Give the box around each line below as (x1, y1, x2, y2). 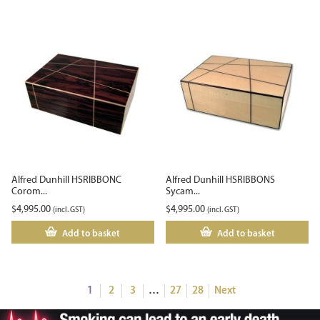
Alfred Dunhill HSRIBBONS (166, 173, 276, 186)
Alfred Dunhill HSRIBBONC (11, 173, 121, 186)
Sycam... (166, 184, 201, 197)
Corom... (11, 184, 47, 197)
